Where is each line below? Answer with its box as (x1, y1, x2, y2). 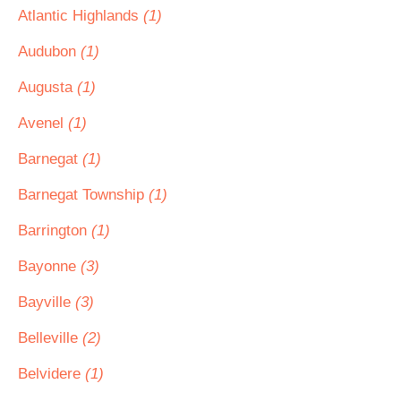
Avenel (18, 115, 68, 132)
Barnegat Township (18, 186, 149, 203)
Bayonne (18, 258, 81, 275)
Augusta (18, 79, 77, 96)
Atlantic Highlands (18, 7, 143, 24)
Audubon (18, 43, 81, 60)
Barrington (18, 222, 91, 239)
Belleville (18, 329, 82, 346)
